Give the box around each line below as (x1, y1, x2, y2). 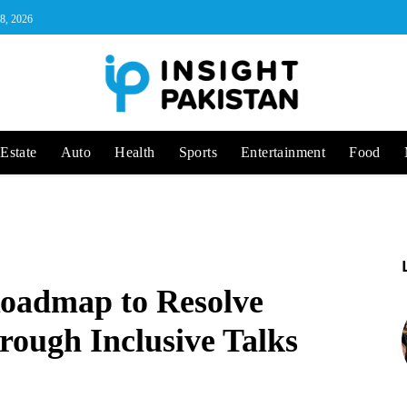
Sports (178, 144, 218, 160)
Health (114, 144, 155, 160)
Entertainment (241, 144, 326, 160)
